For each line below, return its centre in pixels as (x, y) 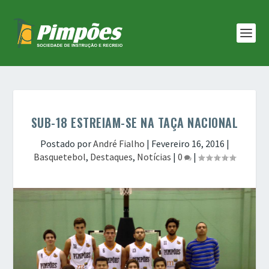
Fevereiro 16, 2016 (188, 144)
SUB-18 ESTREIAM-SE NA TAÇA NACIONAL (134, 122)
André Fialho (119, 144)
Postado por (66, 144)
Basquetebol (60, 157)
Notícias (154, 157)
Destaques (111, 157)
